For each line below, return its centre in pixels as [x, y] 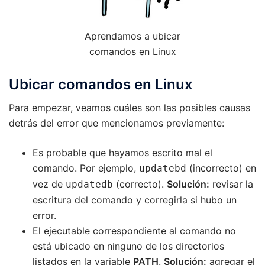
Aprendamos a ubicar [132, 36]
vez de [49, 184]
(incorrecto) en [221, 168]
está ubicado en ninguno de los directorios [128, 246]
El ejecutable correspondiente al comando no [134, 230]
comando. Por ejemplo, [86, 168]
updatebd [163, 168]
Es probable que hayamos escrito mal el [122, 152]
